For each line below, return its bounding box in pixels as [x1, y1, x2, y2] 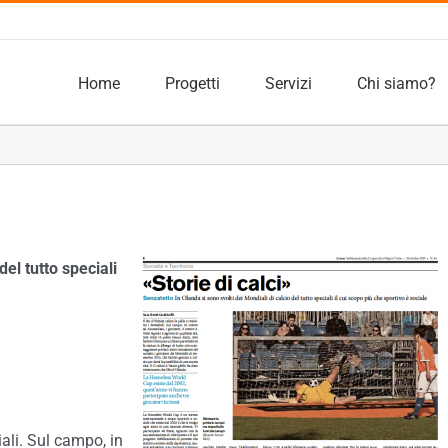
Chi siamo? [357, 73, 436, 93]
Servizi [265, 73, 312, 93]
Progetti [165, 73, 220, 93]
